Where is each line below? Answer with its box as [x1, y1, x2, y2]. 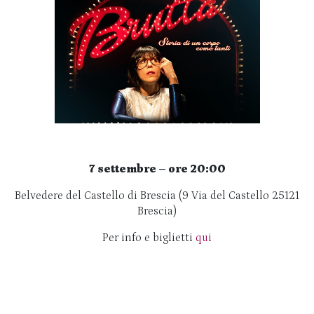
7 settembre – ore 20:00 [88, 162, 226, 175]
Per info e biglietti [102, 231, 196, 244]
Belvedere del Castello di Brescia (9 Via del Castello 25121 [15, 189, 299, 202]
